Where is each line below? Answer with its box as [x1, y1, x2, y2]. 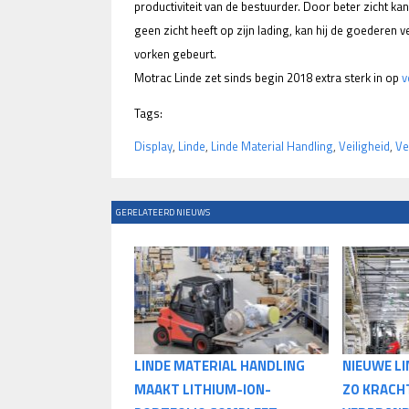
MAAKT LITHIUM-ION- [134, 379, 271, 401]
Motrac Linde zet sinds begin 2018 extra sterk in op [134, 68, 402, 88]
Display [134, 137, 173, 156]
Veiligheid [339, 137, 390, 156]
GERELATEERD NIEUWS [116, 205, 210, 220]
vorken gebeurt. [134, 45, 216, 64]
